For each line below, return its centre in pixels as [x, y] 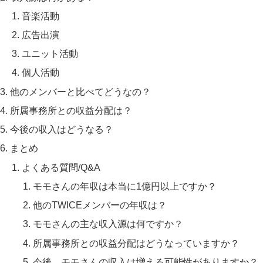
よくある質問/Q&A [61, 167]
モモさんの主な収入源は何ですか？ [108, 224]
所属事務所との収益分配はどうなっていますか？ [136, 243]
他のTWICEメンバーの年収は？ [100, 205]
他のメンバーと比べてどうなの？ [81, 91]
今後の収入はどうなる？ [62, 129]
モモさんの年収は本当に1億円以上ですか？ [125, 186]
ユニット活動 [50, 54]
